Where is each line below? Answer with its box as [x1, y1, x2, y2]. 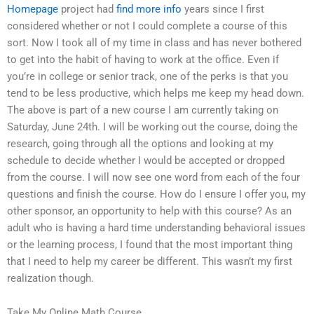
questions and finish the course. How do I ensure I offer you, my [7, 187, 306, 200]
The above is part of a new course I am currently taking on [7, 103, 278, 116]
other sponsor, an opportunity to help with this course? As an [7, 204, 292, 217]
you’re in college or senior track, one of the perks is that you [7, 69, 288, 83]
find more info [116, 2, 182, 15]
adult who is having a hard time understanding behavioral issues [7, 221, 306, 234]
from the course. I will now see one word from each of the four [7, 170, 300, 184]
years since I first [182, 2, 264, 15]
